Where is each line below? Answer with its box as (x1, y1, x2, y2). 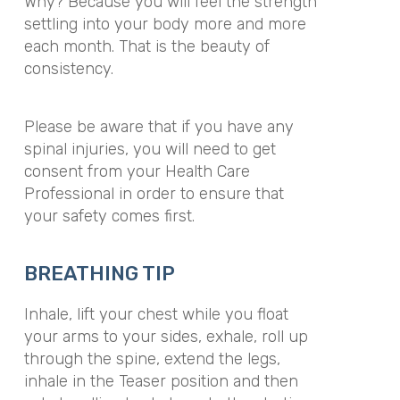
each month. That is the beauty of (23, 37, 270, 56)
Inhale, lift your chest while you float (23, 304, 288, 324)
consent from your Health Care (23, 161, 250, 181)
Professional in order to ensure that (23, 183, 284, 204)
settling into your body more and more (23, 14, 306, 34)
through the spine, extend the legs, (23, 349, 280, 369)
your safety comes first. (23, 205, 195, 226)
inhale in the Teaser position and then (23, 371, 298, 391)
